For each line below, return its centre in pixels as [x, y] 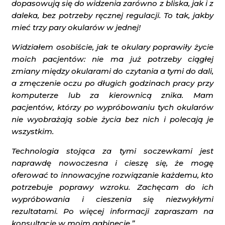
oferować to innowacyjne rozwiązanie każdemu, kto [113, 175]
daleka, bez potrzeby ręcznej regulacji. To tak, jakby [113, 16]
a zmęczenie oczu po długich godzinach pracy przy [113, 83]
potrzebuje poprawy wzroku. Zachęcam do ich [113, 187]
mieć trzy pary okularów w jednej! [76, 28]
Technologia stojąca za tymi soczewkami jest [113, 151]
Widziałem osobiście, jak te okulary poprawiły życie [113, 47]
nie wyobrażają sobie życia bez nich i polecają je [113, 120]
